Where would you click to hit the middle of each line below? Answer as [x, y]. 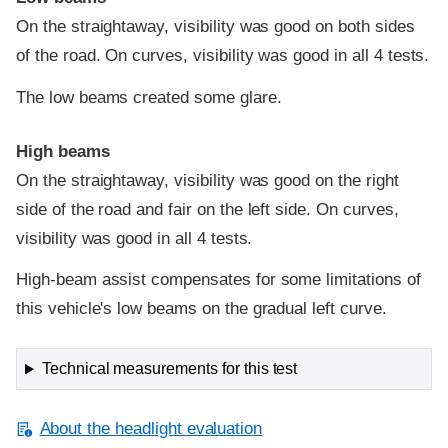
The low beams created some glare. [149, 97]
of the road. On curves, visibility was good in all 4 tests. [223, 55]
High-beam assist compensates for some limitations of [218, 280]
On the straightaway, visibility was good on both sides [215, 26]
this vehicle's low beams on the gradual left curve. [201, 309]
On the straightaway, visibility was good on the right [207, 180]
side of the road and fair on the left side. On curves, [207, 209]
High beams [63, 151]
